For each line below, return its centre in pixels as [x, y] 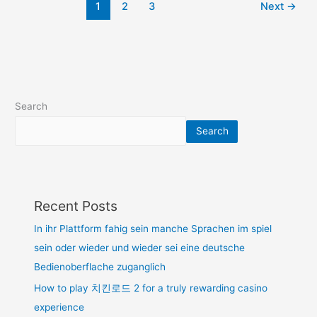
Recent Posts [76, 206]
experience [59, 307]
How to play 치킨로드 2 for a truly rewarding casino [151, 288]
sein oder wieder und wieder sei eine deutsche [140, 247]
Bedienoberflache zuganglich [100, 266]
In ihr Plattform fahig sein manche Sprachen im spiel [153, 228]
